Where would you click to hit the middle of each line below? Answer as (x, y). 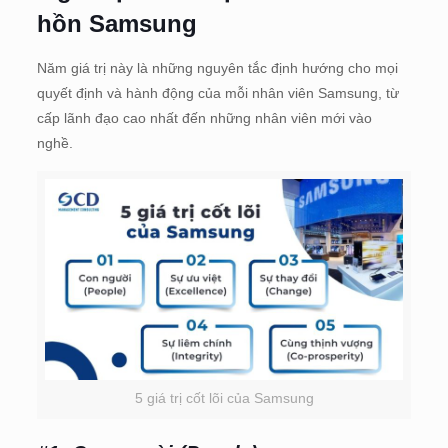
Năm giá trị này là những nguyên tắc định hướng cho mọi (217, 67)
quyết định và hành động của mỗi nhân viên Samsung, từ (217, 92)
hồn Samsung (116, 23)
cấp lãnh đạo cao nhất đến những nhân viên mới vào (204, 117)
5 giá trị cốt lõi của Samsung (224, 398)
